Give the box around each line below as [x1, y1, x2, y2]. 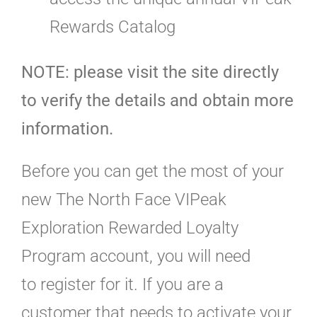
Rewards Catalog [50, 17, 175, 38]
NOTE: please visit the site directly [21, 62, 279, 83]
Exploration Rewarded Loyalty [21, 218, 238, 238]
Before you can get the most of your [21, 161, 284, 182]
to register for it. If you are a [21, 275, 224, 295]
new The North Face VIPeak [21, 190, 226, 210]
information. [21, 119, 113, 139]
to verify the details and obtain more [21, 91, 294, 111]
